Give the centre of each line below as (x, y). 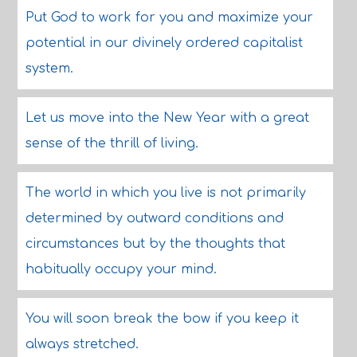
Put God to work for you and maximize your (169, 18)
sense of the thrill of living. (112, 143)
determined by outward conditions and (154, 218)
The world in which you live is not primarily (165, 193)
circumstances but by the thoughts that (155, 244)
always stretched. (82, 344)
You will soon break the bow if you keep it (162, 319)
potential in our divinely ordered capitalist (164, 43)
